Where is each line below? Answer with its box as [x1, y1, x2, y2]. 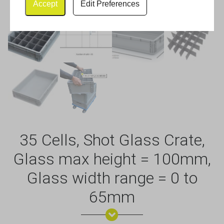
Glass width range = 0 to [26, 168, 197, 187]
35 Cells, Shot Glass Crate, [19, 130, 205, 149]
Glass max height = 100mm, [13, 149, 211, 168]
